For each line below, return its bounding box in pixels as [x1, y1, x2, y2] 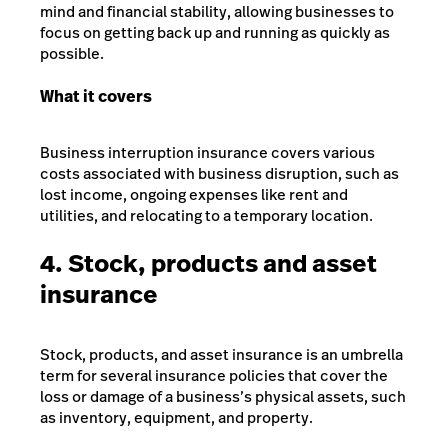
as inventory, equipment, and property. [40, 407, 313, 429]
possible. [40, 42, 104, 64]
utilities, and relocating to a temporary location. [40, 204, 373, 226]
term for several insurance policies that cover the [40, 365, 388, 387]
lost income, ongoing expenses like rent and [40, 183, 348, 205]
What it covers [40, 85, 152, 109]
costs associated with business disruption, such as [40, 162, 399, 184]
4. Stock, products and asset [40, 247, 377, 281]
